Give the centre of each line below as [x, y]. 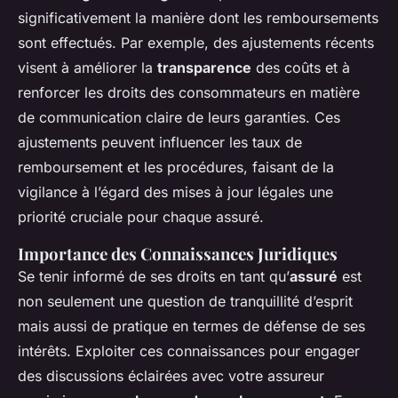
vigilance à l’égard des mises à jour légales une [175, 192]
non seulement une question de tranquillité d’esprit [185, 302]
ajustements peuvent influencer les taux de [160, 143]
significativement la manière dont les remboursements [198, 18]
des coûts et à [301, 68]
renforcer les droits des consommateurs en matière [189, 93]
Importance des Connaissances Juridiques [178, 254]
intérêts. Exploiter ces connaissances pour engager [189, 351]
